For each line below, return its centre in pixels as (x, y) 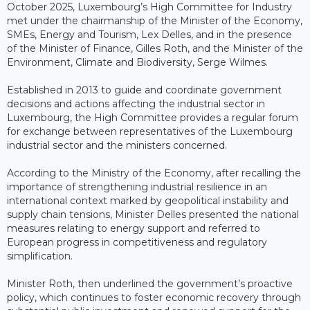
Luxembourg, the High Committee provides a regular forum (153, 117)
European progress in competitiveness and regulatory (137, 242)
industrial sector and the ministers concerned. (117, 145)
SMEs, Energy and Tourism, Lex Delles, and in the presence (149, 34)
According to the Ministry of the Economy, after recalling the (154, 173)
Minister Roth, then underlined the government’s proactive (150, 283)
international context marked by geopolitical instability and (148, 200)
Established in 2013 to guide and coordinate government (144, 90)
